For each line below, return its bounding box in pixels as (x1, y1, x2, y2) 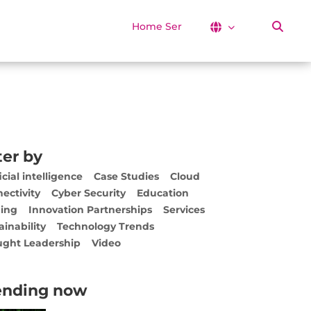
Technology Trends (57, 220, 154, 233)
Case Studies (94, 170, 159, 183)
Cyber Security (51, 187, 126, 200)
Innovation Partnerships (28, 203, 152, 217)
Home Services (132, 19, 207, 33)
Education (137, 187, 189, 200)
